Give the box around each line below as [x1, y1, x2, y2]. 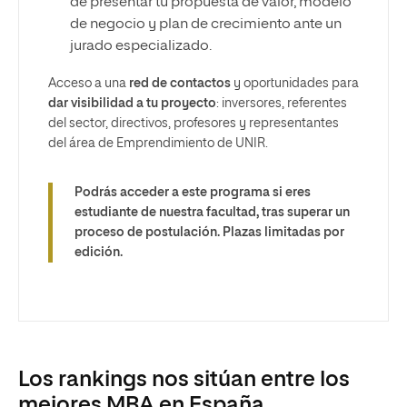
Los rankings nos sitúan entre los [18, 368, 350, 391]
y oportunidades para [231, 76, 359, 90]
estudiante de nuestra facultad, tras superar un [74, 205, 350, 219]
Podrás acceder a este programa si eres [74, 185, 311, 199]
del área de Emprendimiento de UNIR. [48, 136, 268, 150]
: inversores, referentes [216, 96, 347, 110]
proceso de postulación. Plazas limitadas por [74, 225, 344, 239]
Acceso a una [48, 76, 129, 90]
